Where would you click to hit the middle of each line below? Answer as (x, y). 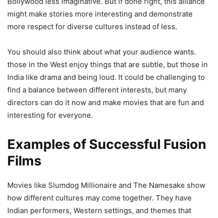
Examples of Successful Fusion (107, 144)
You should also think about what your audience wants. (102, 52)
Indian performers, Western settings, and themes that (99, 210)
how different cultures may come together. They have (100, 198)
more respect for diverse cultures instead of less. (92, 26)
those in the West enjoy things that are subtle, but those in (108, 64)
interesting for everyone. (50, 115)
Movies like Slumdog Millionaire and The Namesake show (106, 185)
